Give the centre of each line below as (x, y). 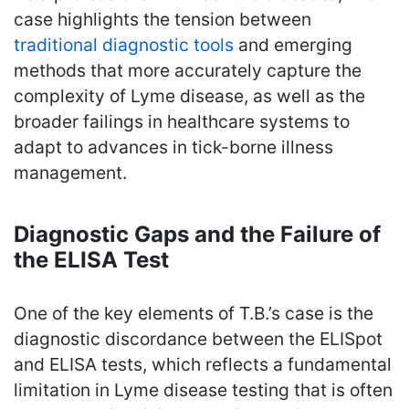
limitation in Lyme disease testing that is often (203, 389)
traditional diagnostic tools (124, 44)
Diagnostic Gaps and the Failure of (197, 234)
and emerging (293, 44)
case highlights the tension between (163, 19)
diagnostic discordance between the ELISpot (198, 338)
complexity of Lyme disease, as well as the (189, 95)
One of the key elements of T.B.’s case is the (194, 313)
